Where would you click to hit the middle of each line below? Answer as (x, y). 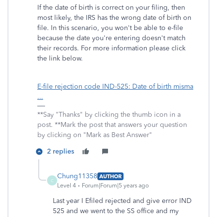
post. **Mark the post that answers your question (112, 125)
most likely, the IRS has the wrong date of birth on (114, 18)
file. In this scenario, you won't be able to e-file (110, 28)
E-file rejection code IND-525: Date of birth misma (115, 86)
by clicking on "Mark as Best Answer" (95, 135)
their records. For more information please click (111, 48)
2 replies (61, 151)
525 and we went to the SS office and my (116, 211)
